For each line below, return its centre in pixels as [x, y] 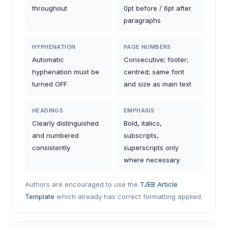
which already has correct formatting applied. [129, 196]
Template [40, 196]
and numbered [55, 135]
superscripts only [151, 148]
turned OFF [50, 84]
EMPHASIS [139, 110]
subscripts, [141, 135]
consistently [51, 148]
